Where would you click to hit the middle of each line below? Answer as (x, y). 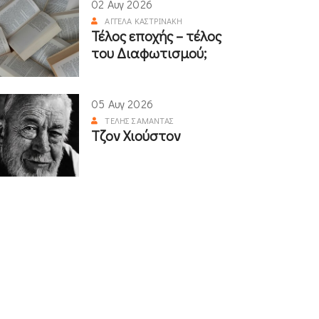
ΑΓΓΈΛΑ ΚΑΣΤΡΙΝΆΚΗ (144, 20)
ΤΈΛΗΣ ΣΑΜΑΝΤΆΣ (139, 120)
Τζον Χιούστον (136, 135)
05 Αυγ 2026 (122, 103)
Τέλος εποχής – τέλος (156, 35)
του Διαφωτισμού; (149, 52)
